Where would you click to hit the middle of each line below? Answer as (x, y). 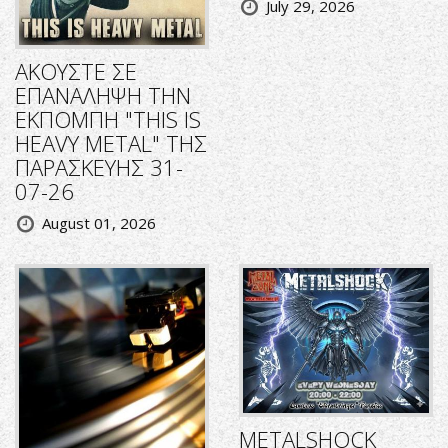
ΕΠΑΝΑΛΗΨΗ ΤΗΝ (103, 95)
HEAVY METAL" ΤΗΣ (111, 143)
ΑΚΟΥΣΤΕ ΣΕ (76, 71)
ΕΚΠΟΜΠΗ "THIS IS (108, 119)
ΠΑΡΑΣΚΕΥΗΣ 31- (99, 167)
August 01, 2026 (99, 223)
